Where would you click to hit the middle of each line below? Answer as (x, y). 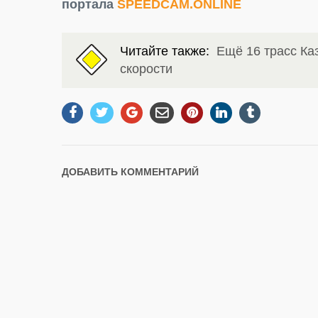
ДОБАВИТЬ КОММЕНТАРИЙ (130, 172)
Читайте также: (168, 51)
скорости (146, 69)
